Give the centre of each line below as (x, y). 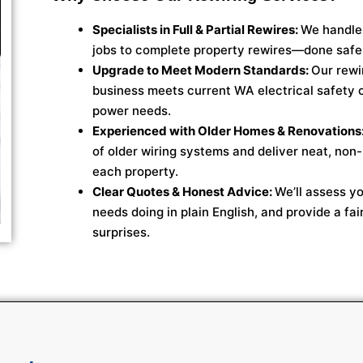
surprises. (121, 233)
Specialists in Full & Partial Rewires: (196, 30)
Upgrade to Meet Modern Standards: (201, 70)
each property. (135, 172)
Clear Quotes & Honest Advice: (183, 192)
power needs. (131, 111)
